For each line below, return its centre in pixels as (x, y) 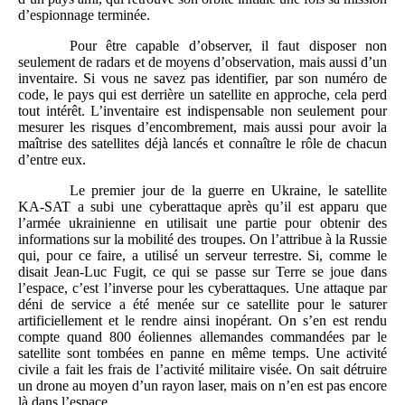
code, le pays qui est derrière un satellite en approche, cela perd (202, 94)
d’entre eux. (52, 159)
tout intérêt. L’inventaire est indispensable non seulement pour (202, 110)
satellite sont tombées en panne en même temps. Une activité (202, 353)
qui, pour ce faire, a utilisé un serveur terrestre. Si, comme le (202, 255)
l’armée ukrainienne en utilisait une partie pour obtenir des (202, 222)
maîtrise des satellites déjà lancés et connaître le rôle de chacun (202, 143)
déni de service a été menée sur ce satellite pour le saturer (202, 304)
